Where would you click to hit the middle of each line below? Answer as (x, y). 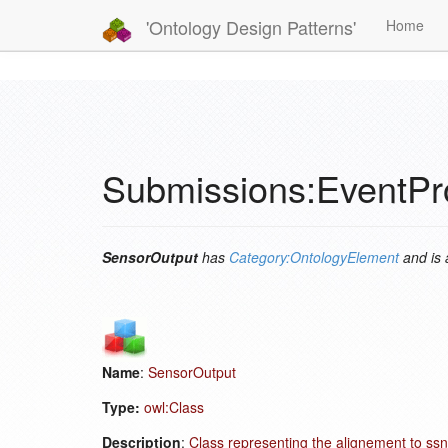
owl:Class (174, 407)
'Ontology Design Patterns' (248, 26)
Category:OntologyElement (314, 257)
